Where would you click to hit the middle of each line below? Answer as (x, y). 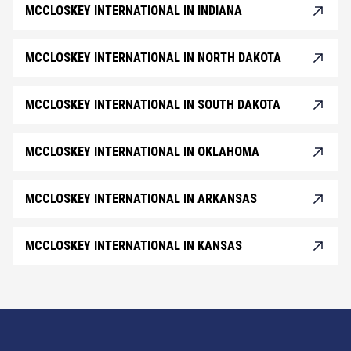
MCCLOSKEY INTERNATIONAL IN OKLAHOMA (142, 152)
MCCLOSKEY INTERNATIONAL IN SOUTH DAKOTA (153, 105)
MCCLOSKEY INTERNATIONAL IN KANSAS (134, 246)
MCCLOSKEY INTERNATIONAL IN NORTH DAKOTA (153, 58)
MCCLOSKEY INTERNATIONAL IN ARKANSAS (141, 199)
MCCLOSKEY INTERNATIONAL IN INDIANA (134, 11)
